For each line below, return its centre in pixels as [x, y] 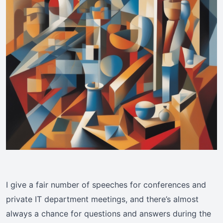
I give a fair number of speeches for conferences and [106, 185]
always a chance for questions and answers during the [109, 214]
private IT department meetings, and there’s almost [102, 199]
